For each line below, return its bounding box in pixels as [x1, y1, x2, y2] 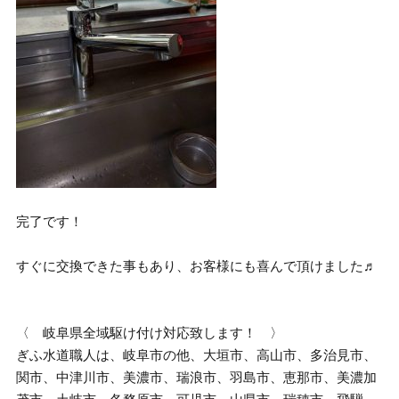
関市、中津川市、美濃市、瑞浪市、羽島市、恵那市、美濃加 [16, 370, 378, 385]
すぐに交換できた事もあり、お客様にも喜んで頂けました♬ [16, 258, 378, 273]
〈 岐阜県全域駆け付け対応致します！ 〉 [16, 325, 284, 340]
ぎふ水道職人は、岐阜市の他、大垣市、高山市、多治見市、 [16, 347, 378, 362]
